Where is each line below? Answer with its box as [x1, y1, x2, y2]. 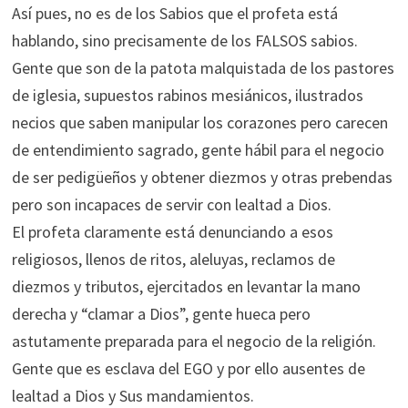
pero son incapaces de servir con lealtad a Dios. [11, 194, 331, 215]
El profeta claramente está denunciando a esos [11, 221, 333, 242]
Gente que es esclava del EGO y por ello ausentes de [11, 358, 365, 379]
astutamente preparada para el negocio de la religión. [11, 331, 376, 352]
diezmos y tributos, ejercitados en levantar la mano [11, 276, 361, 297]
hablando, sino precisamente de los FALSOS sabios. [11, 30, 358, 51]
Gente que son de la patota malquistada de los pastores [11, 57, 394, 78]
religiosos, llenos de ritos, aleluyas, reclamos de [11, 249, 335, 270]
